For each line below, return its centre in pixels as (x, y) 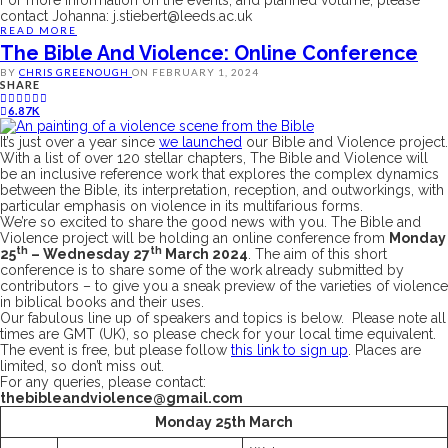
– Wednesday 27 (89, 254)
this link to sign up (289, 350)
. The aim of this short (317, 254)
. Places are (384, 350)
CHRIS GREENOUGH (75, 71)
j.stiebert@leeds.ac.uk (182, 15)
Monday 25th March (224, 422)
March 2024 (205, 254)
